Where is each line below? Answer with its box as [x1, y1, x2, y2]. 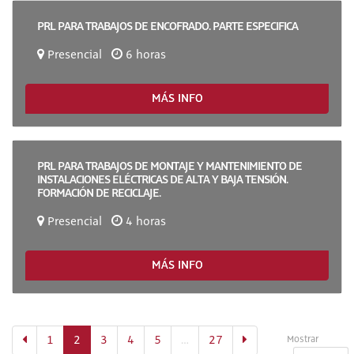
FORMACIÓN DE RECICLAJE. [37, 185, 160, 201]
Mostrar [287, 334, 318, 345]
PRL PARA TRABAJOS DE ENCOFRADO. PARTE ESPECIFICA [37, 18, 298, 34]
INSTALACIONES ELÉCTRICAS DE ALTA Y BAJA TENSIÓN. [37, 171, 288, 187]
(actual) [80, 333, 120, 346]
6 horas [122, 49, 166, 62]
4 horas [122, 216, 166, 228]
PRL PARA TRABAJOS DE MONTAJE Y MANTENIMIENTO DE [37, 158, 302, 174]
